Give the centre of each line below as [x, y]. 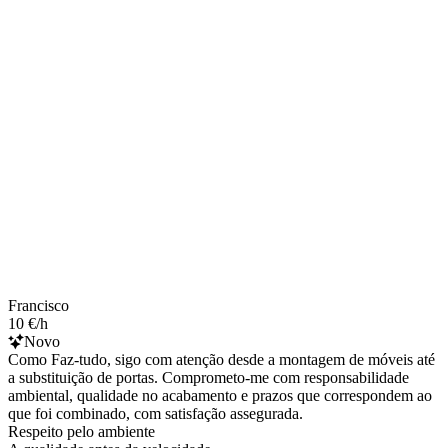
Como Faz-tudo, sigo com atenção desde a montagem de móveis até [221, 359]
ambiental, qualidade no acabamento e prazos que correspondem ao [220, 395]
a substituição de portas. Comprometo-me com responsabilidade [208, 377]
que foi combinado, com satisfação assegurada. [155, 413]
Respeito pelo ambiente [81, 431]
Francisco [38, 305]
